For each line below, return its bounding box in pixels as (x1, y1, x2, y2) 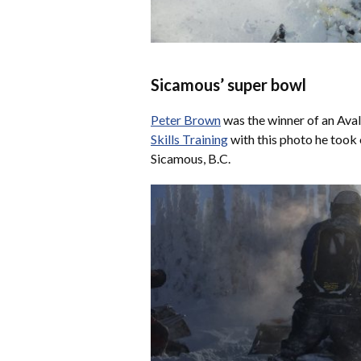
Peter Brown (151, 111, 221, 127)
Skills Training (151, 131, 228, 147)
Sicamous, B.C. (151, 150, 230, 166)
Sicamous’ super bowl (151, 74, 306, 94)
